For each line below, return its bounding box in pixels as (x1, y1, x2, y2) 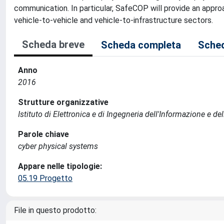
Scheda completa (101, 39, 181, 51)
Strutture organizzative (18, 97, 108, 107)
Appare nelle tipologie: (18, 161, 102, 171)
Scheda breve (22, 38, 84, 50)
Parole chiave (18, 129, 69, 139)
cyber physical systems (18, 141, 98, 151)
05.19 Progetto (18, 173, 72, 183)
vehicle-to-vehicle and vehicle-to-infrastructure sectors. (14, 15, 213, 25)
